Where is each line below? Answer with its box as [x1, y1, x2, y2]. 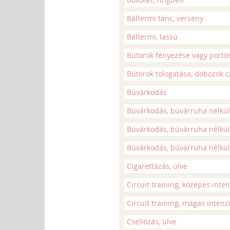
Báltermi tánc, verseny [127, 13, 203, 23]
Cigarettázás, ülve [127, 161, 187, 171]
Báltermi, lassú [127, 32, 178, 42]
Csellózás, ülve [127, 217, 177, 226]
